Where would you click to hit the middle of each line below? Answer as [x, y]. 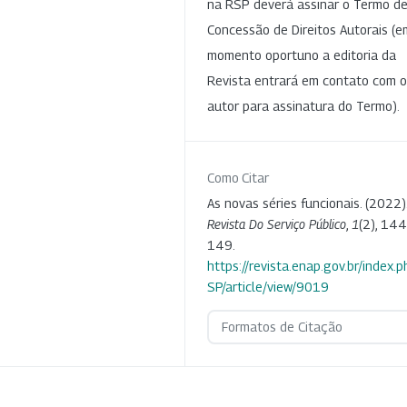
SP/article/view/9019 [268, 286]
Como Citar [238, 177]
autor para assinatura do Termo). [303, 105]
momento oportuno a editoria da [302, 55]
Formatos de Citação [282, 326]
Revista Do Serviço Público [277, 223]
